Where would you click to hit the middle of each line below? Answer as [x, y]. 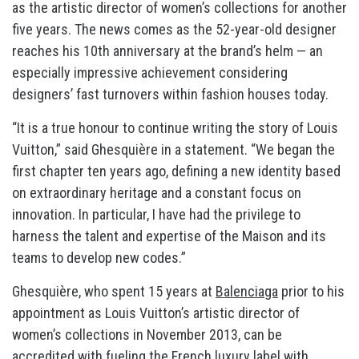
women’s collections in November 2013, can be [147, 335]
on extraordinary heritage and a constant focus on [157, 193]
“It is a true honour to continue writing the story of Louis [175, 128]
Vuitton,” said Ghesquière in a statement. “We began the [173, 150]
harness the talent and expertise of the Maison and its [169, 236]
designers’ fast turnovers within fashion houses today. [170, 95]
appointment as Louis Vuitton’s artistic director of [156, 313]
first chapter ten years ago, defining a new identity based [176, 171]
